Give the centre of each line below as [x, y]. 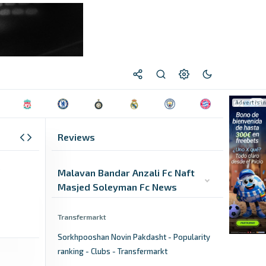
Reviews [76, 137]
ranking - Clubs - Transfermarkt [113, 251]
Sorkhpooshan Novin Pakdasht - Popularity [134, 237]
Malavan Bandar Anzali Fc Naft [126, 172]
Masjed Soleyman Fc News [117, 187]
